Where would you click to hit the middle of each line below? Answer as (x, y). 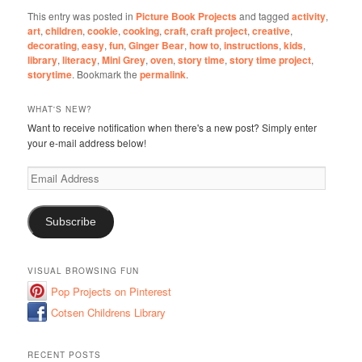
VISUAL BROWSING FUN (84, 270)
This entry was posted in (82, 16)
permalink (163, 75)
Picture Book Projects (187, 17)
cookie (103, 31)
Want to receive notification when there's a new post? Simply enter (173, 128)
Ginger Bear (157, 46)
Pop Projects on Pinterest (112, 291)
